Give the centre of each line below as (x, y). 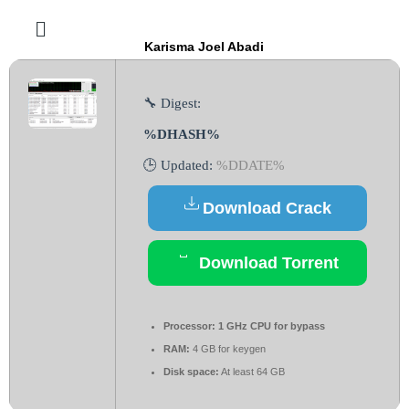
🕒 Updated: (180, 165)
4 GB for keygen (228, 349)
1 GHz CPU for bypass (270, 326)
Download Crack (267, 208)
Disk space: (191, 372)
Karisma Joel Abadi (204, 47)
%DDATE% (251, 165)
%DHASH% (182, 134)
